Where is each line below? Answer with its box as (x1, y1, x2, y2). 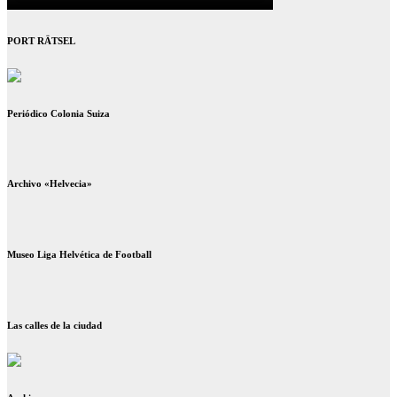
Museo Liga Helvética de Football (7, 249, 152, 261)
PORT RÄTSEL (7, 35, 75, 46)
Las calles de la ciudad (7, 320, 102, 331)
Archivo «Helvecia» (7, 178, 92, 190)
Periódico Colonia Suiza (7, 107, 110, 119)
